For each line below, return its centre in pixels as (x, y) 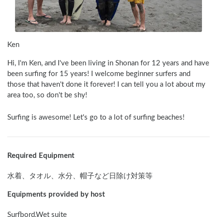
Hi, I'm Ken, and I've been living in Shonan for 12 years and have (108, 63)
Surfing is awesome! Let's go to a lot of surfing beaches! (96, 118)
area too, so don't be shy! (48, 95)
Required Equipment (41, 156)
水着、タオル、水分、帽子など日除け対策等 (80, 176)
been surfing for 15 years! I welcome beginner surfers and (99, 74)
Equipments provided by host (56, 195)
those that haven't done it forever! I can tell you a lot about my (106, 85)
